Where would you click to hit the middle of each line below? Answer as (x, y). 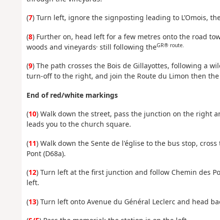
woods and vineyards (61, 47)
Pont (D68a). (46, 153)
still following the (127, 47)
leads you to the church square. (79, 124)
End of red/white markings (72, 95)
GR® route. (170, 45)
